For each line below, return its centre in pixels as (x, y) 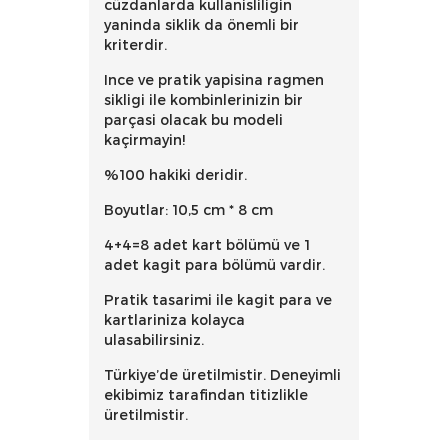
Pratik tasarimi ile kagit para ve (218, 299)
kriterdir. (135, 44)
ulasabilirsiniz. (154, 339)
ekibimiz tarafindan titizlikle (206, 394)
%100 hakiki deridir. (175, 174)
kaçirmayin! (144, 139)
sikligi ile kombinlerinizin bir (203, 99)
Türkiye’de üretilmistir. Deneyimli (222, 374)
